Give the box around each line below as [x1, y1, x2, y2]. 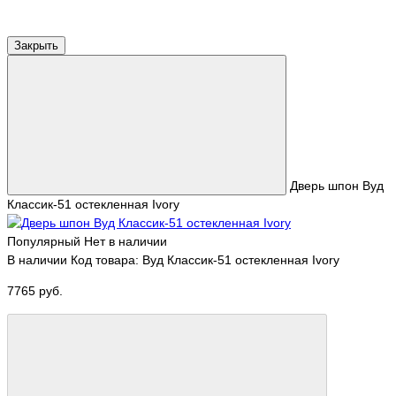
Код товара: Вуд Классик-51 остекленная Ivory [71, 252, 339, 267]
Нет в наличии [84, 233, 167, 248]
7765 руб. [7, 284, 63, 299]
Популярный [7, 233, 80, 248]
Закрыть [14, 38, 58, 52]
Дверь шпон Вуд [290, 178, 384, 193]
